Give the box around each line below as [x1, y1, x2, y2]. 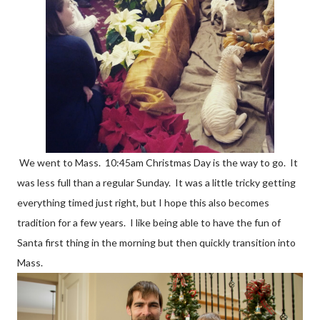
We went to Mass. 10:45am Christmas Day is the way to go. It [17, 156, 298, 169]
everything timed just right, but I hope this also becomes [17, 196, 269, 209]
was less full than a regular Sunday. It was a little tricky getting [17, 176, 296, 189]
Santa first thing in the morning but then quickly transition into [17, 236, 296, 249]
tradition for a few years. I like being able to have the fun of [17, 216, 281, 229]
